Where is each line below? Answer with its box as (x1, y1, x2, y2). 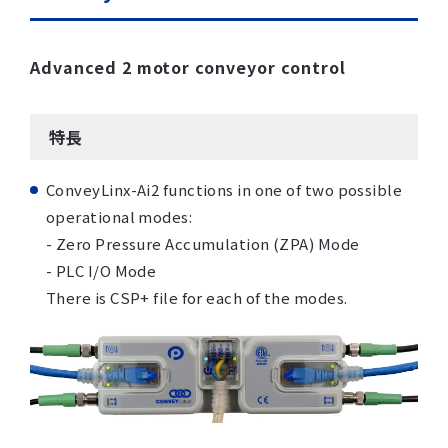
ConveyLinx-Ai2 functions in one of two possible (46, 179, 403, 200)
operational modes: (46, 206, 193, 227)
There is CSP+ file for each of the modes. (46, 287, 348, 308)
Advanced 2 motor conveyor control (30, 55, 346, 79)
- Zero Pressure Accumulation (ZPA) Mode (46, 233, 360, 254)
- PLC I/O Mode (46, 260, 157, 281)
